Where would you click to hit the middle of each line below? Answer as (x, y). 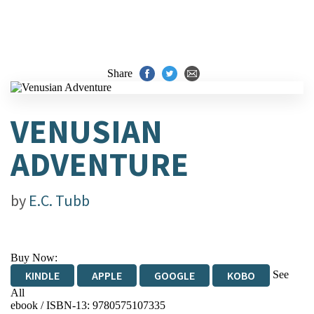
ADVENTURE (100, 164)
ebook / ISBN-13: (52, 305)
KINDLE (42, 275)
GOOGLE (175, 275)
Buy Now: (34, 258)
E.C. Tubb (59, 200)
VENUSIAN (87, 131)
